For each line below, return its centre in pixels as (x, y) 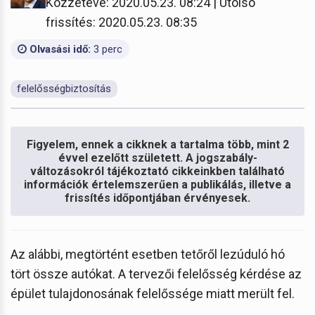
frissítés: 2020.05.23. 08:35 (121, 22)
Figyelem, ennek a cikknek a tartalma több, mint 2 (157, 144)
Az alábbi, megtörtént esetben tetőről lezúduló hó (148, 254)
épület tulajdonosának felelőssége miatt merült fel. (153, 293)
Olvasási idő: (59, 49)
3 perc (107, 49)
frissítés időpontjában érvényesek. (157, 198)
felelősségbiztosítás (64, 88)
